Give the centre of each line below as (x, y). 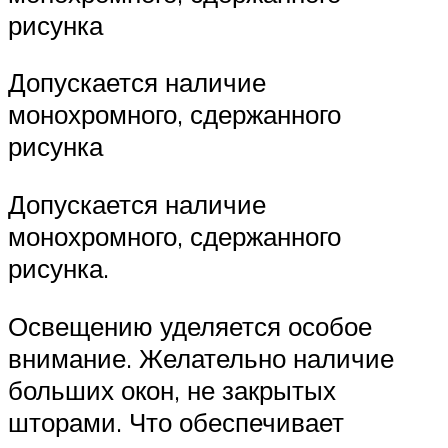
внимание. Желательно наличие (201, 357)
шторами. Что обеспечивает (176, 421)
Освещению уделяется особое (190, 325)
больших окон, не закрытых (172, 389)
